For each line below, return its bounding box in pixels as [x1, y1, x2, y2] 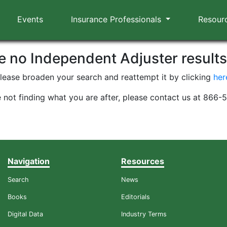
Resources [121, 156, 164, 166]
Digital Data [8, 210, 43, 218]
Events [17, 14, 44, 24]
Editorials [121, 193, 150, 201]
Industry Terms [121, 210, 167, 218]
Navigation [8, 156, 50, 166]
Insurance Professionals [70, 14, 164, 24]
